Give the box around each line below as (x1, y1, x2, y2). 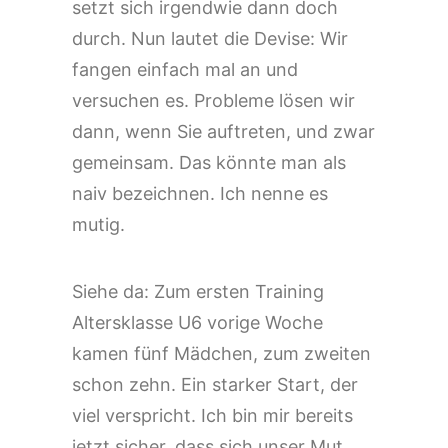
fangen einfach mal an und (72, 59, 298, 80)
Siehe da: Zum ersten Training (72, 281, 324, 302)
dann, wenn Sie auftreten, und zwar (72, 121, 375, 142)
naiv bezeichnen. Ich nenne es (72, 183, 328, 204)
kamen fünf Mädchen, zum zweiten (72, 343, 371, 364)
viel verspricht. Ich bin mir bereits (72, 405, 353, 426)
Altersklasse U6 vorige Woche (72, 312, 323, 333)
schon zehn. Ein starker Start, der (72, 374, 358, 395)
